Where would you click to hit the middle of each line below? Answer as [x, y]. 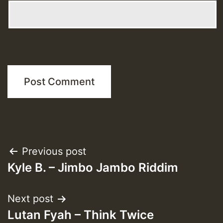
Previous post [54, 151]
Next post [30, 198]
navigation [48, 176]
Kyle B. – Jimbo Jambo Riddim [93, 167]
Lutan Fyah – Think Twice [81, 215]
